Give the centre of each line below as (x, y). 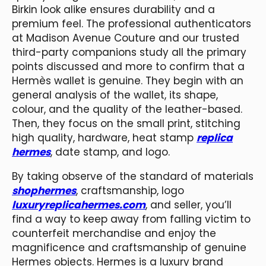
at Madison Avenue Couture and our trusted (126, 38)
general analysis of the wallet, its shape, (115, 95)
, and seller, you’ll (189, 205)
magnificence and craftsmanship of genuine (129, 247)
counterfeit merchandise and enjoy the (114, 233)
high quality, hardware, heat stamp (104, 137)
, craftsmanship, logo (130, 190)
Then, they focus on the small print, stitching (126, 123)
